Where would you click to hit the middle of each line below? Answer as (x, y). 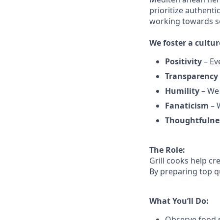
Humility (182, 91)
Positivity (183, 61)
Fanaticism (187, 106)
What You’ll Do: (179, 201)
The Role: (167, 150)
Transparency (192, 76)
